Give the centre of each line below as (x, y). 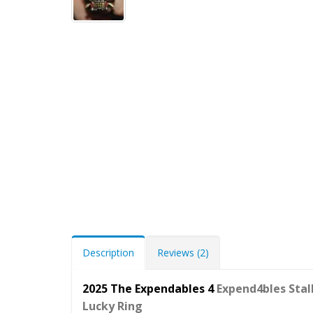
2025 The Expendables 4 (150, 288)
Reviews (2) (183, 252)
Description (108, 252)
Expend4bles (253, 288)
